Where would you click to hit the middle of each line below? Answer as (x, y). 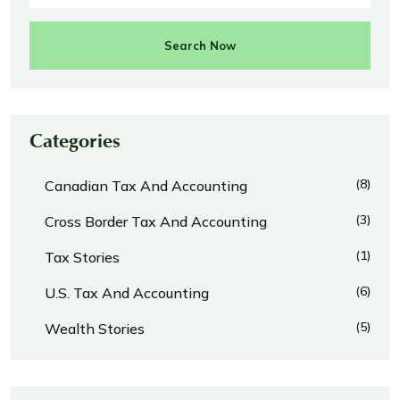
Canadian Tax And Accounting (146, 186)
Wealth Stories (95, 329)
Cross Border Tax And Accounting (156, 222)
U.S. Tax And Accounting (127, 293)
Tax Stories (82, 258)
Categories (75, 144)
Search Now (200, 45)
